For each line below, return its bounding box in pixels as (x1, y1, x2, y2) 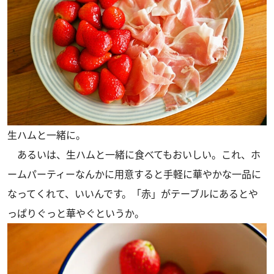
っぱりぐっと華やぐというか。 (7, 207, 144, 221)
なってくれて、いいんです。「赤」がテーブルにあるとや (7, 187, 258, 201)
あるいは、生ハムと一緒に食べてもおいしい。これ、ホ (7, 148, 261, 162)
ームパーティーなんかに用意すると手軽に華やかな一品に (7, 168, 261, 182)
